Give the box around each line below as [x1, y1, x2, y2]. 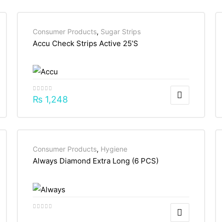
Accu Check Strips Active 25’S [32, 39, 138, 49]
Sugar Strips [100, 27, 141, 36]
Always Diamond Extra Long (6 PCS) [32, 156, 159, 166]
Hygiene [100, 144, 127, 153]
